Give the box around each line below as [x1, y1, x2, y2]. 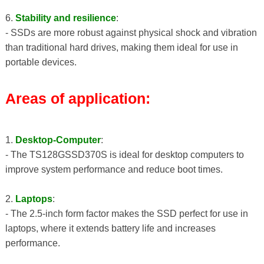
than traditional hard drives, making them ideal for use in [5, 42, 238, 52]
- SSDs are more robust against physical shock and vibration [5, 27, 257, 38]
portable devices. [5, 57, 77, 67]
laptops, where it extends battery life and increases [5, 223, 216, 234]
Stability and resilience [15, 12, 116, 23]
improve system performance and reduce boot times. [5, 164, 223, 175]
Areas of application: [5, 90, 150, 107]
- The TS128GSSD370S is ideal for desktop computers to [5, 150, 244, 160]
